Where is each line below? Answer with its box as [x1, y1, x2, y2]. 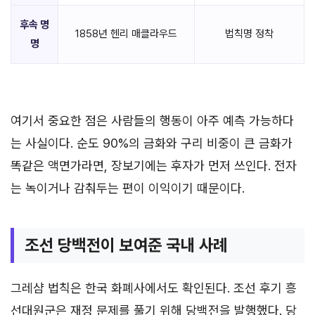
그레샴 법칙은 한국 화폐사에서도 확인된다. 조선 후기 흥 [11, 281, 297, 295]
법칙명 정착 [225, 27, 274, 40]
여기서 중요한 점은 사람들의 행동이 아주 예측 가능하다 [11, 113, 294, 128]
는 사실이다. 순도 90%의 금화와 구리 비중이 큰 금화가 [11, 136, 292, 150]
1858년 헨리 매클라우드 [75, 27, 177, 40]
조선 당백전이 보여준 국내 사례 [25, 235, 228, 255]
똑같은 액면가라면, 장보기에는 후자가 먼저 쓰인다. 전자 [11, 158, 297, 173]
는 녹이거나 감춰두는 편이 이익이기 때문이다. [11, 181, 245, 195]
